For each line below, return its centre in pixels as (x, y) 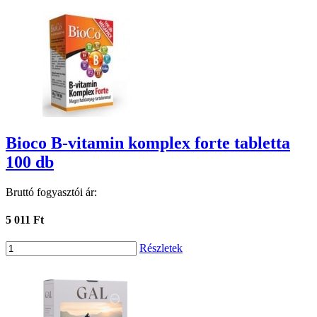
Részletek (161, 248)
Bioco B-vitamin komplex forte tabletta (148, 143)
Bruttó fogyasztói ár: (51, 192)
